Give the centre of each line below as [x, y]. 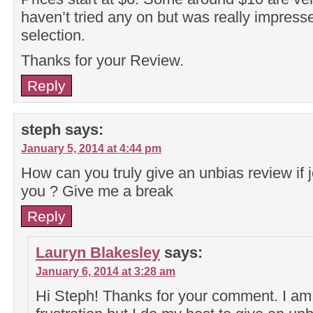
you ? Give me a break [97, 191]
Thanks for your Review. [102, 60]
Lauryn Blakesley [98, 252]
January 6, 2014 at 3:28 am [105, 271]
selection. [53, 35]
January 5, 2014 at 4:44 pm [91, 148]
